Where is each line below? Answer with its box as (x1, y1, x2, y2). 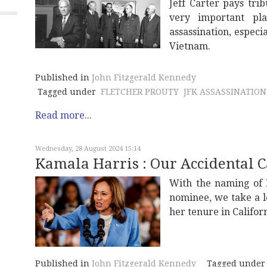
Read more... (35, 110, 92, 122)
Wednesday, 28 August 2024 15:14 (35, 145, 141, 153)
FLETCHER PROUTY (101, 87, 179, 97)
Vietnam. (169, 41, 210, 52)
